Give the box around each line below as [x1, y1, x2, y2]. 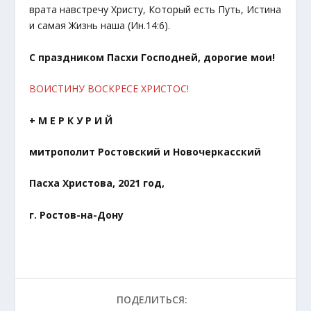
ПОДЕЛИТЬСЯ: [117, 292, 187, 306]
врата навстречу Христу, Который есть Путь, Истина [29, 3, 282, 17]
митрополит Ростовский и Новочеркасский [29, 145, 262, 159]
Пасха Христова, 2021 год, [29, 176, 165, 190]
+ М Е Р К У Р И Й [29, 113, 113, 127]
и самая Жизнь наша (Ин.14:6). [29, 19, 171, 33]
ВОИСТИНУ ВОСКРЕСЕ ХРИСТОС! [29, 82, 190, 96]
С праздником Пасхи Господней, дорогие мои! [29, 50, 276, 64]
